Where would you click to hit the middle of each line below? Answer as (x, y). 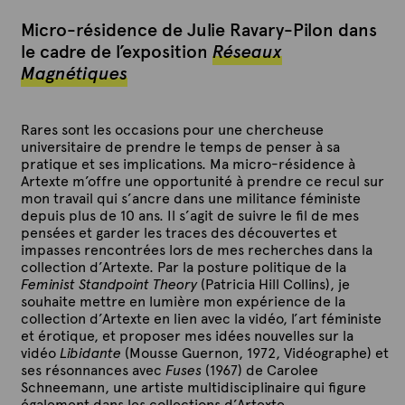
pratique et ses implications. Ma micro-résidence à (188, 165)
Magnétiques (74, 73)
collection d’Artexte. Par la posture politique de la (183, 268)
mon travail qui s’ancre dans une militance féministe (190, 199)
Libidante (90, 353)
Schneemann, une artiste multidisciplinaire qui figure (193, 388)
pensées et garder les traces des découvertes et (179, 233)
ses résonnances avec (93, 371)
